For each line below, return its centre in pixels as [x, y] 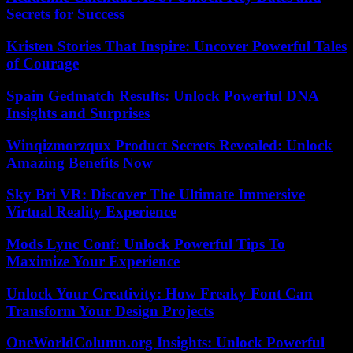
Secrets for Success [65, 14]
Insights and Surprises [78, 113]
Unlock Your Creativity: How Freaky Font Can [160, 293]
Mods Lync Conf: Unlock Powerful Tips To [146, 244]
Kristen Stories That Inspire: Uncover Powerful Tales [176, 46]
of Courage [43, 64]
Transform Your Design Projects [110, 310]
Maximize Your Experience [93, 262]
